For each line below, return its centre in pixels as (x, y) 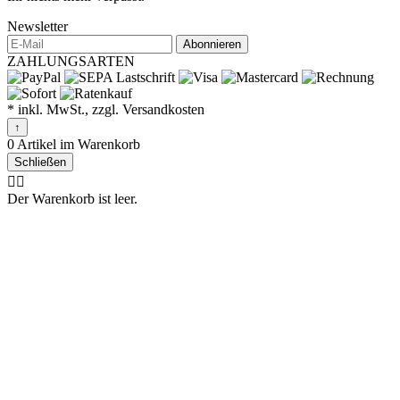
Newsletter (37, 27)
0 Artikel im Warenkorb (74, 145)
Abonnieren (212, 45)
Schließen (40, 162)
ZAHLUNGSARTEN (71, 62)
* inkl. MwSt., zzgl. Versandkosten (106, 110)
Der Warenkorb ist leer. (72, 199)
